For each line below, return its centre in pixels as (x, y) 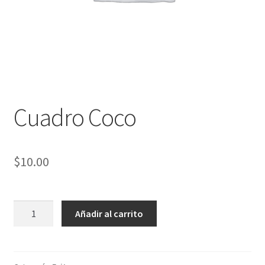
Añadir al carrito (109, 213)
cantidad (30, 236)
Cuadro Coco (75, 117)
